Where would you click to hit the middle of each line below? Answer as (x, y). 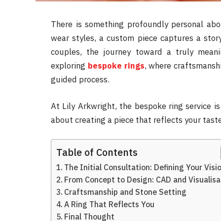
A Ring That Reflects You (110, 204)
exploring (68, 66)
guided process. (80, 79)
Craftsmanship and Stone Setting (126, 192)
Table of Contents (97, 152)
